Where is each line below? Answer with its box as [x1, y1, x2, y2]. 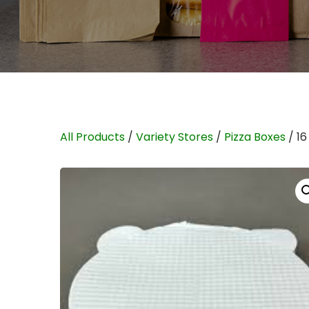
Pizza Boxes [224, 129, 286, 145]
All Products [60, 129, 125, 145]
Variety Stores [136, 129, 213, 145]
